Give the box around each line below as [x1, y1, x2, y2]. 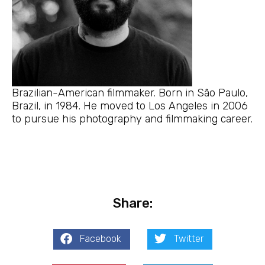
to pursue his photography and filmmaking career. [12, 112, 253, 126]
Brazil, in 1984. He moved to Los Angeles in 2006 [12, 99, 248, 113]
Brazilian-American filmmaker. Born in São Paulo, [12, 86, 248, 100]
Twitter [173, 233, 203, 245]
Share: [112, 195, 153, 211]
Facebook [79, 233, 121, 245]
